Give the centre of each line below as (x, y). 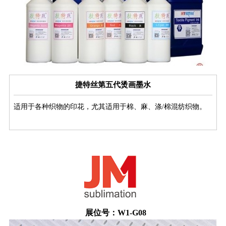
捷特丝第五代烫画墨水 (113, 84)
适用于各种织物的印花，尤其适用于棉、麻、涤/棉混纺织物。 (110, 106)
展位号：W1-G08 (116, 212)
